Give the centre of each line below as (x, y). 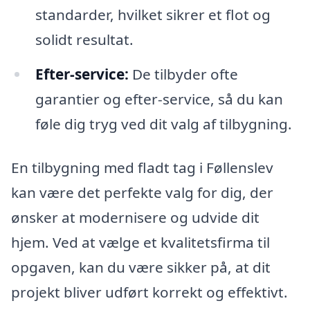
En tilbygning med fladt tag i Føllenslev (142, 168)
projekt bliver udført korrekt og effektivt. (149, 292)
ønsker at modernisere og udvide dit (135, 218)
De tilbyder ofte (183, 74)
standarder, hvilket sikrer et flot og (153, 14)
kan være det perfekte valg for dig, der (142, 193)
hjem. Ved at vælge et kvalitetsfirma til (140, 243)
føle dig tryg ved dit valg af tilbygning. (163, 124)
